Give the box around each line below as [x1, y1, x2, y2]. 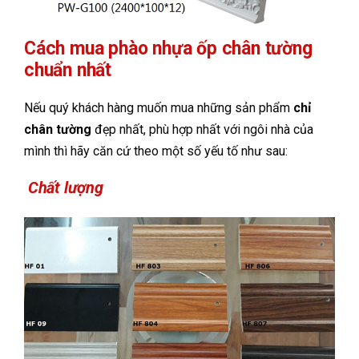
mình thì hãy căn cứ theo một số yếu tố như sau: [24, 143, 288, 159]
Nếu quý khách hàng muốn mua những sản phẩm [24, 99, 293, 115]
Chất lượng [24, 177, 103, 197]
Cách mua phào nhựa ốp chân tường [24, 37, 313, 59]
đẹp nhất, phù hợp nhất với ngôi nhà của [95, 121, 313, 137]
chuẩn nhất [24, 58, 112, 81]
